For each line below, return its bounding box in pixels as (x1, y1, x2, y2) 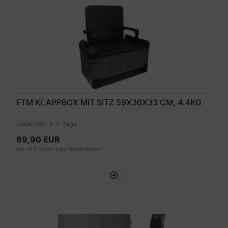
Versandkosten (68, 146, 103, 152)
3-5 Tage (49, 120, 77, 128)
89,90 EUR (16, 134, 60, 145)
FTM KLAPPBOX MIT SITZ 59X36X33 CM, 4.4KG (16, 97, 202, 107)
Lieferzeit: (16, 120, 49, 128)
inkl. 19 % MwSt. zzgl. (16, 146, 68, 152)
